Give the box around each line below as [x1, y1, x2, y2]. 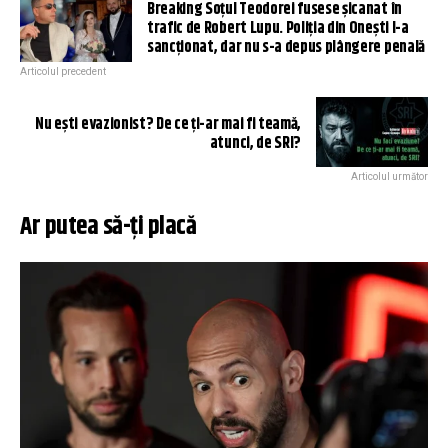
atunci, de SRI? [209, 130, 301, 156]
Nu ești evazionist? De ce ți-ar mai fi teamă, [35, 111, 301, 137]
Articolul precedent [20, 65, 106, 77]
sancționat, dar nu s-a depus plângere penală [147, 34, 425, 60]
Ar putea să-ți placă [20, 207, 196, 246]
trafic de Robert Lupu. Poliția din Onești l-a [147, 15, 409, 41]
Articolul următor [351, 170, 428, 182]
